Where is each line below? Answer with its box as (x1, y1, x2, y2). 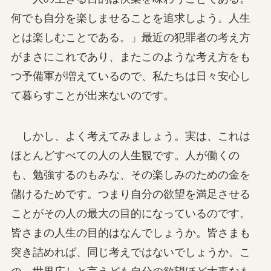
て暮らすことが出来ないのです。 (10, 89, 174, 102)
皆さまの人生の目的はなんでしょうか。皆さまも (10, 227, 250, 240)
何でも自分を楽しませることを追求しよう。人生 (10, 11, 250, 24)
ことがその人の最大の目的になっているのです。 (10, 207, 250, 220)
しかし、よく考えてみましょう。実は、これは (10, 130, 250, 143)
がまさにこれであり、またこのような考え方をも (10, 50, 250, 63)
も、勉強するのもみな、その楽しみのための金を (10, 169, 250, 181)
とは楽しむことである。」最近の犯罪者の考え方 (10, 31, 250, 44)
